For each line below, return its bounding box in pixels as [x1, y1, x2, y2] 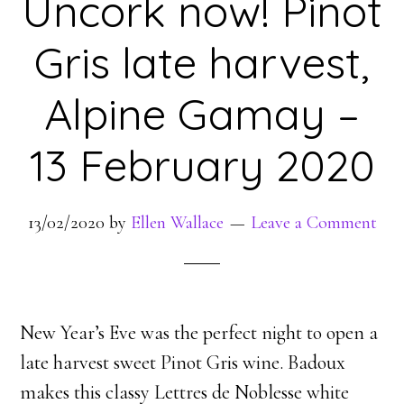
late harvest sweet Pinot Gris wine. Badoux [20, 351, 346, 374]
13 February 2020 [29, 138, 375, 192]
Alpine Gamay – [44, 87, 360, 141]
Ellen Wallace [130, 212, 224, 234]
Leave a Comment [250, 212, 377, 234]
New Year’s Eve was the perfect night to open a [20, 321, 379, 344]
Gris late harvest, [34, 35, 370, 89]
